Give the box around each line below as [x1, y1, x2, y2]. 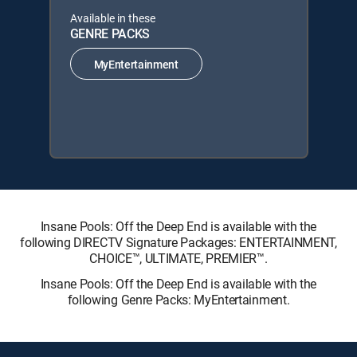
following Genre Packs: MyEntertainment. [67, 291, 290, 308]
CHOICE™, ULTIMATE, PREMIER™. [89, 249, 268, 267]
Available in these [69, 10, 155, 25]
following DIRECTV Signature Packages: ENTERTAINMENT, [20, 233, 337, 251]
